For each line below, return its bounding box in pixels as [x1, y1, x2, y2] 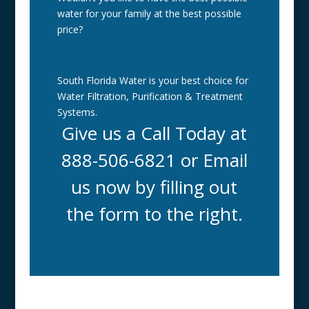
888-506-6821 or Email [61, 148, 248, 173]
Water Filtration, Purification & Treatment [57, 90, 243, 103]
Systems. [57, 106, 97, 119]
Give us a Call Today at [61, 121, 248, 146]
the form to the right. [66, 201, 243, 227]
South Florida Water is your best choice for [57, 74, 248, 88]
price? [57, 23, 83, 37]
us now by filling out [71, 175, 238, 200]
